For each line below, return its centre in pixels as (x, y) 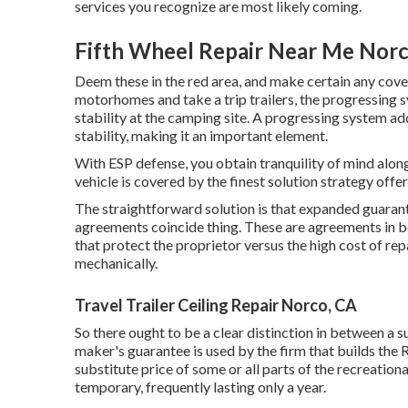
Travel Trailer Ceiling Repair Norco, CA (216, 305)
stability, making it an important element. (201, 135)
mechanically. (116, 262)
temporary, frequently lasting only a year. (200, 386)
